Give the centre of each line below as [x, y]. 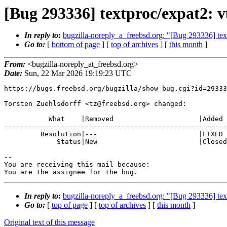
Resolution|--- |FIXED [22, 134]
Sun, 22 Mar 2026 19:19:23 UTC [77, 73]
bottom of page [76, 44]
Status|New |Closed [30, 142]
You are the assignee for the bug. [71, 172]
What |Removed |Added [26, 119]
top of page [70, 205]
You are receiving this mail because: [77, 165]
